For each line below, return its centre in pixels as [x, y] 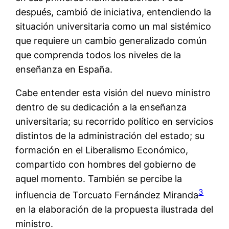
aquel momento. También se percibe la [99, 178]
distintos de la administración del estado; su [110, 135]
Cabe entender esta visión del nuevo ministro [113, 93]
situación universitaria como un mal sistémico [113, 26]
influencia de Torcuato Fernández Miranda [107, 195]
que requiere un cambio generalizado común [111, 40]
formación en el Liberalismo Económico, [102, 150]
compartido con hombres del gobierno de [106, 164]
